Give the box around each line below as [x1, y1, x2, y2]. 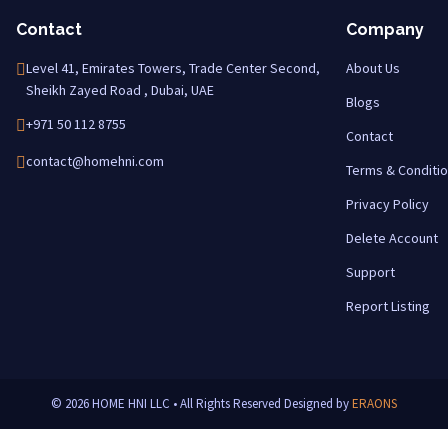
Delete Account [346, 229, 438, 247]
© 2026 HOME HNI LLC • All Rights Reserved [51, 395, 284, 412]
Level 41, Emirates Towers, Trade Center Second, [26, 59, 320, 77]
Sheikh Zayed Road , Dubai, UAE [26, 81, 214, 99]
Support [346, 263, 395, 281]
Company [346, 20, 424, 39]
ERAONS [352, 395, 397, 412]
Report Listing [346, 297, 430, 315]
